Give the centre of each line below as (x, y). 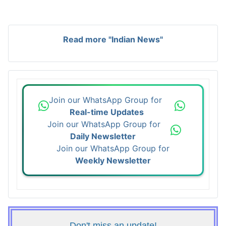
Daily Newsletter (103, 136)
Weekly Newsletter (113, 160)
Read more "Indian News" (113, 39)
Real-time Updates (107, 112)
